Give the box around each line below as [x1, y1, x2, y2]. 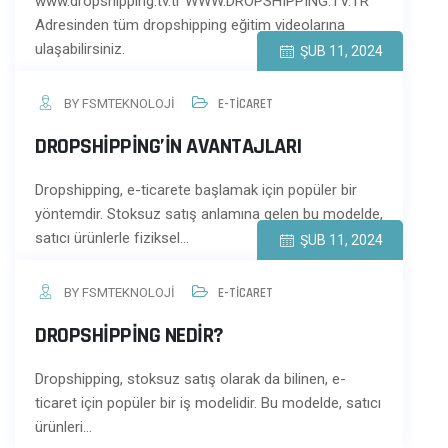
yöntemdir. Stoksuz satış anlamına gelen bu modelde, [35, 205, 383, 223]
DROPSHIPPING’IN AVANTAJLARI [35, 133, 302, 161]
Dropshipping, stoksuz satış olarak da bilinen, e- [35, 370, 346, 388]
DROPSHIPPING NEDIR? [35, 322, 224, 350]
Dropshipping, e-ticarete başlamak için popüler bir [35, 181, 357, 199]
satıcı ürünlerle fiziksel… [35, 229, 189, 247]
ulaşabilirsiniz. [35, 40, 125, 58]
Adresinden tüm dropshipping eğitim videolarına [35, 16, 345, 34]
